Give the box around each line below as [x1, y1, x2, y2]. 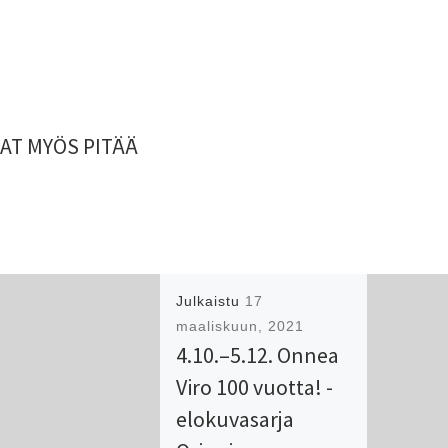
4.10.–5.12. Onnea [176, 341, 340, 370]
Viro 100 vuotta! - [176, 373, 334, 402]
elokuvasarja [176, 405, 295, 434]
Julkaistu [176, 294, 246, 310]
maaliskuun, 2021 [176, 319, 305, 335]
